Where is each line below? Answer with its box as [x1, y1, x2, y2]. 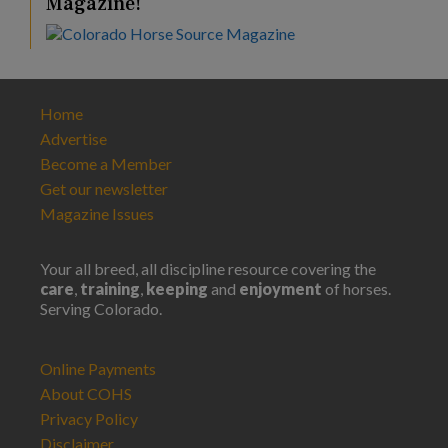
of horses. [322, 279, 391, 299]
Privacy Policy [40, 409, 138, 429]
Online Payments [40, 359, 156, 379]
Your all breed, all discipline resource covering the [40, 259, 376, 279]
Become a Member [40, 154, 172, 174]
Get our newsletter [40, 179, 168, 199]
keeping [146, 279, 208, 299]
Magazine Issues [40, 204, 154, 224]
